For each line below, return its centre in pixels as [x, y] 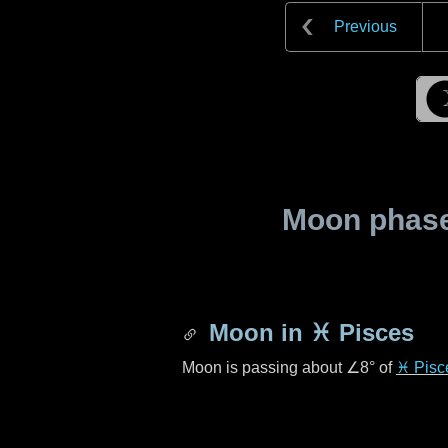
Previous [365, 26]
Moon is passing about [264, 367]
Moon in [256, 332]
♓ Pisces [362, 332]
